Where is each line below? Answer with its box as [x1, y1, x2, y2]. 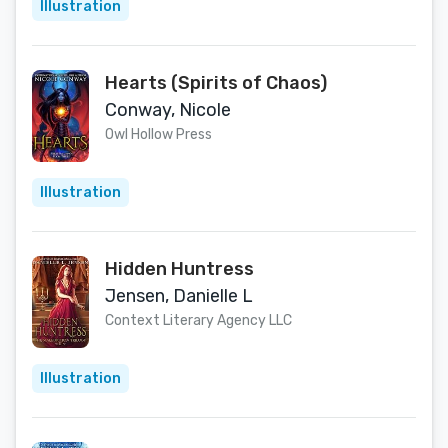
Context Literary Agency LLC [105, 312, 292, 329]
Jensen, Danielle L [105, 285, 253, 307]
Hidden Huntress [105, 258, 254, 280]
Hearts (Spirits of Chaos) [105, 72, 327, 94]
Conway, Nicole [105, 99, 231, 121]
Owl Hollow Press [105, 126, 212, 143]
